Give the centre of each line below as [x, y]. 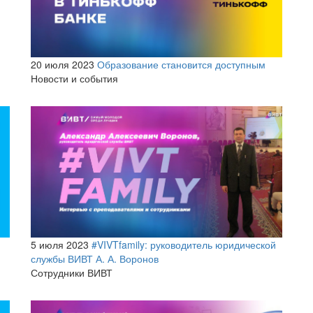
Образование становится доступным [181, 65]
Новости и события [74, 79]
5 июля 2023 [60, 245]
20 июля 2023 [63, 65]
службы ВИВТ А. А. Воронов [95, 259]
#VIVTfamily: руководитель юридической [184, 245]
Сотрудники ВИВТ [72, 273]
